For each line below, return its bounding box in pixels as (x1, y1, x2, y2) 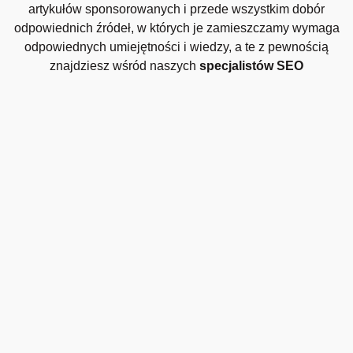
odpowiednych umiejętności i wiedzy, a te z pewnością (24, 40, 329, 54)
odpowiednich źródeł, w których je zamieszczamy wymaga (13, 21, 340, 35)
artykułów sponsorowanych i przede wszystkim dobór (28, 2, 325, 17)
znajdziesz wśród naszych (50, 59, 199, 73)
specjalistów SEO (199, 59, 303, 73)
